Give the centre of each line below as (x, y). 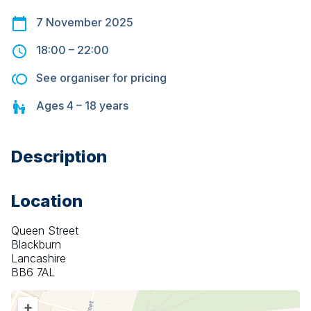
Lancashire (39, 259)
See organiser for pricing (101, 78)
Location (47, 201)
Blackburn (36, 245)
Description (59, 157)
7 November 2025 (85, 23)
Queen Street (45, 231)
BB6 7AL (33, 272)
